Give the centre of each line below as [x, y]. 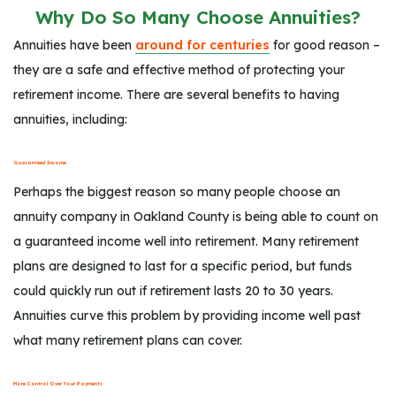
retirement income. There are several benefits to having [176, 94]
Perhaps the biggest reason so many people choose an [177, 191]
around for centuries [202, 45]
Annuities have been [74, 45]
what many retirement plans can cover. [128, 340]
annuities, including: [70, 119]
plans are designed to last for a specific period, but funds [183, 266]
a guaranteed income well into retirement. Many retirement [186, 241]
